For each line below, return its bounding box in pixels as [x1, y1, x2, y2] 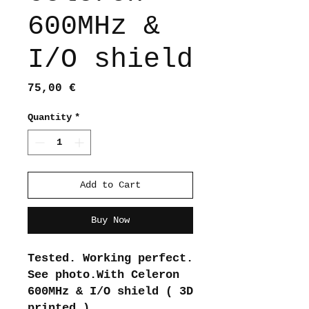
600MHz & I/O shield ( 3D [28, 284, 193, 298]
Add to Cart [80, 179, 141, 190]
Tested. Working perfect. [28, 251, 193, 265]
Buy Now [91, 214, 130, 226]
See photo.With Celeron [28, 268, 179, 281]
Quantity [28, 111, 72, 123]
